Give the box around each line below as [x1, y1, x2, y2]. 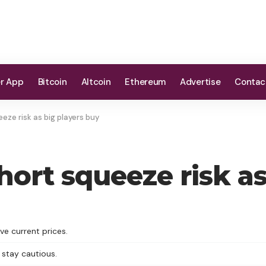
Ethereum [125, 76, 166, 88]
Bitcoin [37, 76, 67, 88]
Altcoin [81, 76, 111, 88]
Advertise [180, 76, 221, 88]
